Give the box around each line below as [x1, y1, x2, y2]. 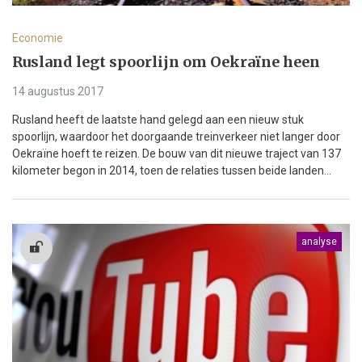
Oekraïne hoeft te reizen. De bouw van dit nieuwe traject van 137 [12, 147, 341, 161]
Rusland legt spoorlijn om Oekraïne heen [12, 53, 320, 72]
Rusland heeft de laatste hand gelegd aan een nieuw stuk [12, 113, 304, 127]
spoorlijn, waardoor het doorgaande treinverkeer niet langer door [12, 130, 340, 144]
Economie [12, 32, 63, 45]
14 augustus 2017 [12, 85, 103, 99]
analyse [301, 236, 337, 248]
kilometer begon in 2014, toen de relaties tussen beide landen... [12, 164, 331, 178]
